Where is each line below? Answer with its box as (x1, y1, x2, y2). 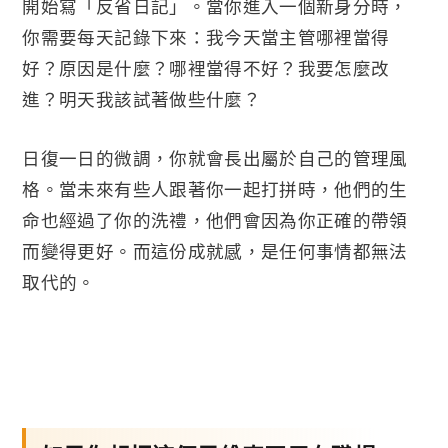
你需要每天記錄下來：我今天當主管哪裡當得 (22, 24, 390, 49)
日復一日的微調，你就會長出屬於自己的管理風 (22, 145, 408, 170)
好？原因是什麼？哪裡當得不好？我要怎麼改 (22, 55, 390, 80)
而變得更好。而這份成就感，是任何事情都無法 (22, 238, 408, 263)
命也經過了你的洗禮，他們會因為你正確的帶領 (22, 207, 408, 232)
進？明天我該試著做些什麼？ (22, 86, 261, 111)
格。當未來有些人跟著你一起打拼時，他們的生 (22, 176, 408, 201)
